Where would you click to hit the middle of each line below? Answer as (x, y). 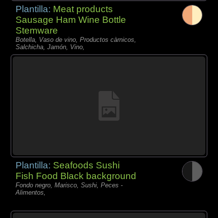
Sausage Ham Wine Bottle (71, 20)
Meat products (83, 9)
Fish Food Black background (76, 176)
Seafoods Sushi (87, 165)
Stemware (37, 31)
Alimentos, (31, 192)
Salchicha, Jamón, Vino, (50, 47)
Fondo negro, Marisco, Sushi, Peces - (69, 185)
